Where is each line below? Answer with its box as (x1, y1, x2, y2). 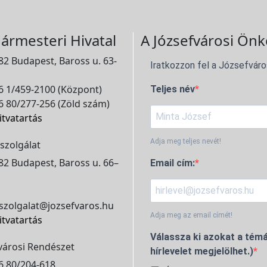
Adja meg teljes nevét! (150, 136, 221, 145)
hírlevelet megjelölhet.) (150, 245, 253, 257)
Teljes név (150, 83, 195, 95)
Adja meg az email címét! (150, 210, 232, 219)
